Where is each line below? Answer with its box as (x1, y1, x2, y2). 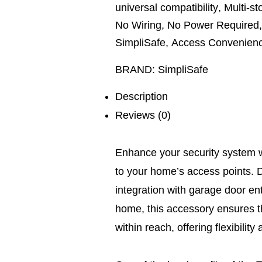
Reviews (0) (115, 109, 171, 121)
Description (115, 91, 168, 102)
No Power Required (167, 19, 259, 31)
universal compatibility (115, 2, 218, 13)
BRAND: (115, 64, 158, 75)
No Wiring (115, 19, 161, 31)
